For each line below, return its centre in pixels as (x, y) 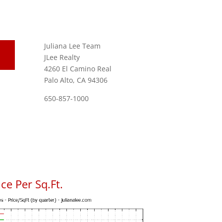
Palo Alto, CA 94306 (76, 80)
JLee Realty (62, 57)
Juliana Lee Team (73, 46)
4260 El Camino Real (78, 68)
